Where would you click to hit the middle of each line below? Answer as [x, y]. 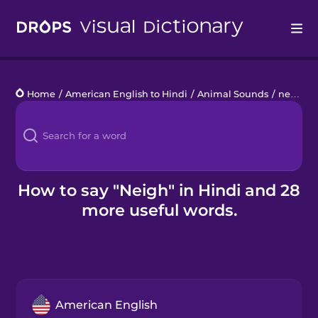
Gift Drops [41, 246]
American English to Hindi [127, 94]
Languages [44, 104]
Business [39, 210]
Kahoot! [35, 175]
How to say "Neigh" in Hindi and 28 [159, 190]
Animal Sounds [233, 94]
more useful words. [159, 210]
